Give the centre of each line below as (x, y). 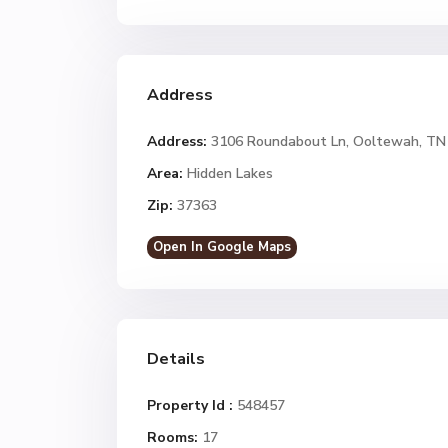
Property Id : (190, 405)
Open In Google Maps (222, 247)
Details (176, 359)
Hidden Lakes (230, 173)
